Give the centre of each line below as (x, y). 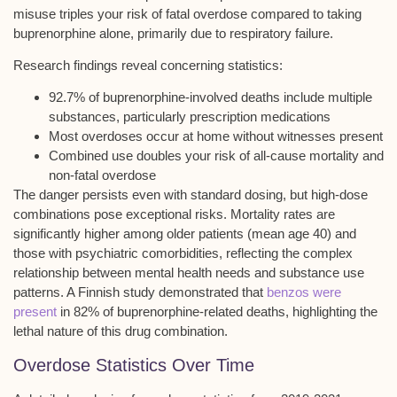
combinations (52, 214)
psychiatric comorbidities (147, 253)
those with (44, 253)
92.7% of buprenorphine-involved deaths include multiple (210, 97)
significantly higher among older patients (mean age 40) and (185, 234)
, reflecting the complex (286, 253)
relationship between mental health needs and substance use (189, 273)
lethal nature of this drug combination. (121, 331)
